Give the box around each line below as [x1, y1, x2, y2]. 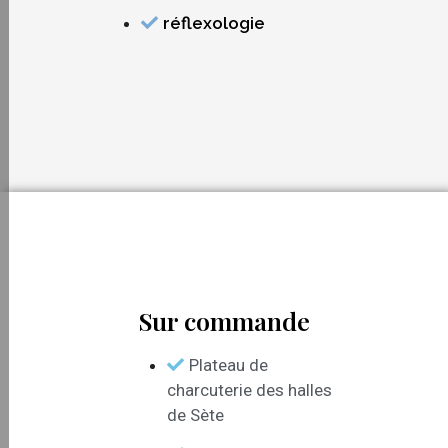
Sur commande [139, 303, 310, 337]
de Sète [167, 404, 224, 425]
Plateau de [189, 354, 268, 375]
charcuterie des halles [167, 379, 332, 400]
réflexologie [163, 13, 265, 33]
